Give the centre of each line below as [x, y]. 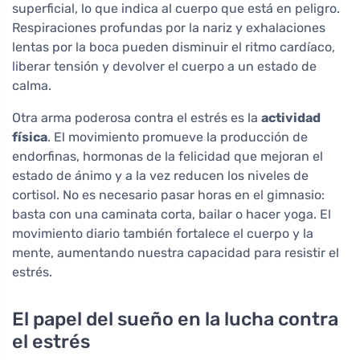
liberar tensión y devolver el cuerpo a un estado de [164, 67]
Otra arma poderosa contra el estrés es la [137, 118]
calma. [32, 86]
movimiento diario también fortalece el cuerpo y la [163, 234]
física [30, 137]
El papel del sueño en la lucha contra [175, 319]
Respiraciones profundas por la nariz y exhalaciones [169, 28]
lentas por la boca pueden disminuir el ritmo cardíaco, [174, 47]
